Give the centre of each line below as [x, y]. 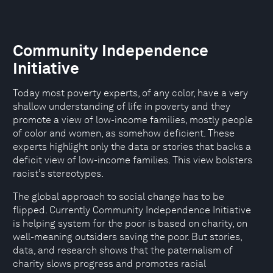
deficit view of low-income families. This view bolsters [133, 160]
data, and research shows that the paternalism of [123, 250]
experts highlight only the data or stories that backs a [132, 147]
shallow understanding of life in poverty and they [122, 106]
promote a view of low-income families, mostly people [133, 120]
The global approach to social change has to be [119, 197]
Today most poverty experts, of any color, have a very [130, 93]
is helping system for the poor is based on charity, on [130, 223]
